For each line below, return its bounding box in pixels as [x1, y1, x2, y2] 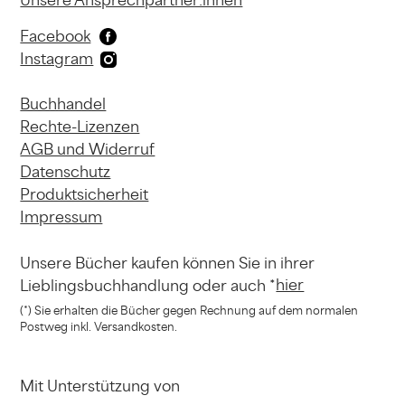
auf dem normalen [256, 303, 359, 317]
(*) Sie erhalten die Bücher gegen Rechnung [20, 303, 257, 317]
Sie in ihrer [239, 253, 316, 273]
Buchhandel [20, 94, 107, 114]
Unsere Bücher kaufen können [20, 253, 240, 273]
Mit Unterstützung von [20, 376, 181, 396]
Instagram [20, 49, 94, 69]
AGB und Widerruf [20, 139, 155, 159]
